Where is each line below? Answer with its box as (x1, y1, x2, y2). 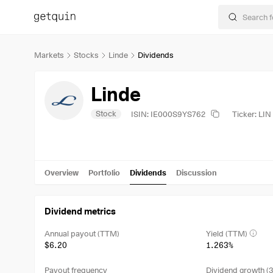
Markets (34, 50, 64, 60)
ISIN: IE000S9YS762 (131, 108, 205, 119)
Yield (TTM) (206, 228, 248, 238)
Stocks (74, 50, 99, 60)
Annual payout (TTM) (44, 228, 119, 238)
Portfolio (88, 167, 120, 177)
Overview (44, 167, 79, 177)
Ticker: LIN (232, 108, 271, 119)
